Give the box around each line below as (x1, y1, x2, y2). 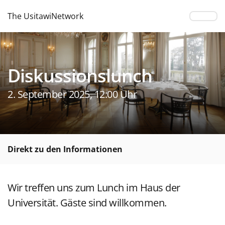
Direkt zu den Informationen (8, 144, 123, 155)
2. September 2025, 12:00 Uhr (8, 87, 137, 101)
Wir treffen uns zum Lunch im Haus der (8, 181, 180, 194)
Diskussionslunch (8, 63, 152, 88)
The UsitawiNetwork (8, 10, 83, 22)
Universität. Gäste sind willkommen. (8, 196, 167, 209)
